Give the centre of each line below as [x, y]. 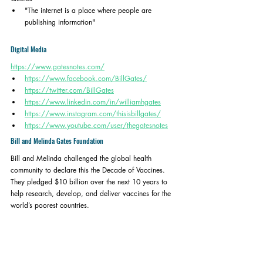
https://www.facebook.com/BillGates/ [86, 78]
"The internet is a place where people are [89, 10]
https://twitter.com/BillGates [69, 90]
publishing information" [61, 22]
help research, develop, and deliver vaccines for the [92, 193]
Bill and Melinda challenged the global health [82, 158]
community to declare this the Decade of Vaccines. [89, 170]
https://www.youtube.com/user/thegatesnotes [96, 125]
